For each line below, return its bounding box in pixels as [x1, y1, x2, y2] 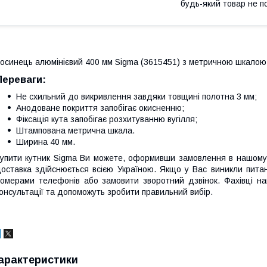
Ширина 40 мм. [16, 136, 75, 147]
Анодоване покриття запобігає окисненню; [16, 103, 184, 113]
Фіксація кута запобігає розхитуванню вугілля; [16, 114, 197, 124]
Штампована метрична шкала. [16, 125, 135, 135]
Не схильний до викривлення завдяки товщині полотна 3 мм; [16, 91, 257, 101]
